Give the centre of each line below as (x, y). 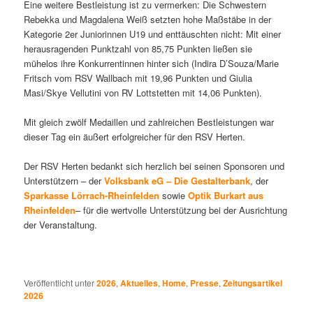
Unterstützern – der (64, 181)
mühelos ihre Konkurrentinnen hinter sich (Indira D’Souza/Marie (152, 64)
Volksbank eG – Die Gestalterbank (177, 181)
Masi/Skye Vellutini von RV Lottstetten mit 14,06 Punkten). (143, 93)
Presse (205, 283)
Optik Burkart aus (226, 196)
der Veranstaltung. (61, 225)
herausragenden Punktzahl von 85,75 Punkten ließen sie (138, 49)
